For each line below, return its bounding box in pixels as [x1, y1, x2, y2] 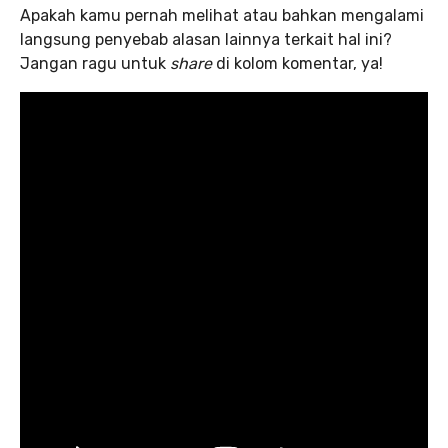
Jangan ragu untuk [20, 54, 170, 74]
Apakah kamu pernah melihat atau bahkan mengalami [20, 6, 424, 26]
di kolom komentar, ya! [216, 54, 383, 74]
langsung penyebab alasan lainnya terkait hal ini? [20, 30, 392, 50]
